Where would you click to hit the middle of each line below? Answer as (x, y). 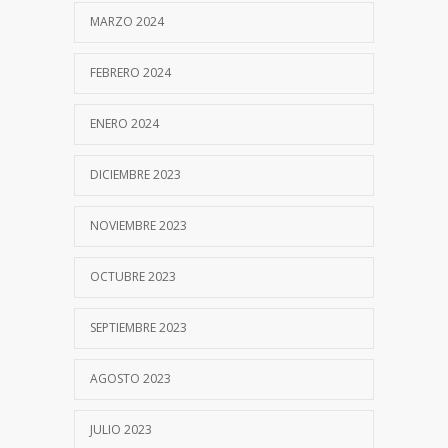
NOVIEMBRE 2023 (138, 225)
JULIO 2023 (121, 429)
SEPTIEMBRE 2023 (138, 327)
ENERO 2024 (124, 123)
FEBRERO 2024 (130, 72)
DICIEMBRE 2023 (135, 174)
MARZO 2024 (127, 21)
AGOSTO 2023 (130, 378)
